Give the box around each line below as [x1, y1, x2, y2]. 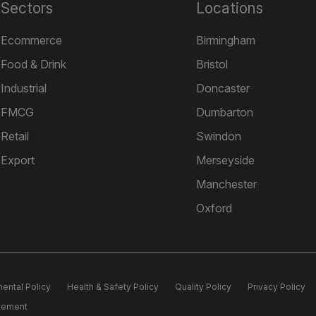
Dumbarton [195, 105, 253, 119]
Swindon [195, 129, 241, 143]
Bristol [195, 57, 228, 71]
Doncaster [195, 81, 250, 95]
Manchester [195, 177, 257, 191]
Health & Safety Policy [67, 281, 159, 292]
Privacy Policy [248, 281, 305, 292]
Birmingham [195, 33, 255, 47]
